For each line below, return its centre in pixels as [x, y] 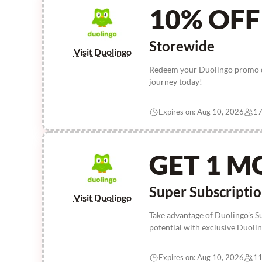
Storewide [182, 46]
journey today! [176, 82]
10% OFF [205, 19]
